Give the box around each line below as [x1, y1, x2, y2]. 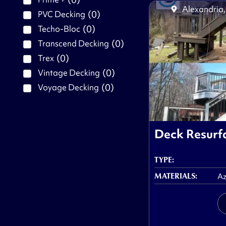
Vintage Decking [37, 67, 100, 79]
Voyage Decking [37, 82, 99, 93]
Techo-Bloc [37, 23, 80, 35]
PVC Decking [37, 9, 85, 20]
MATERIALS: [154, 170, 197, 182]
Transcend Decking [37, 38, 109, 49]
